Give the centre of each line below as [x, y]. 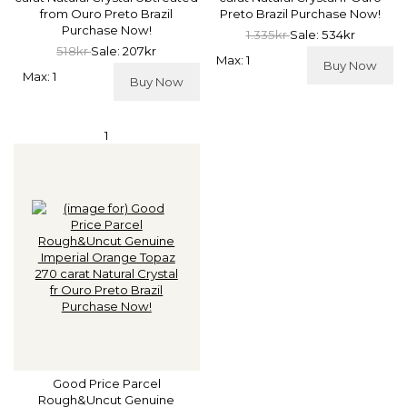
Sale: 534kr [322, 35]
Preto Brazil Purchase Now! [301, 14]
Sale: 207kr [124, 51]
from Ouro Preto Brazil [107, 14]
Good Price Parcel [106, 383]
